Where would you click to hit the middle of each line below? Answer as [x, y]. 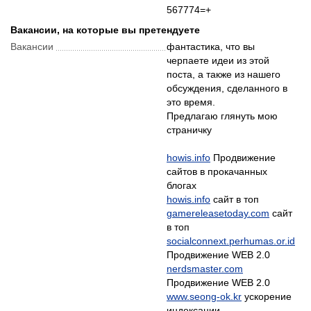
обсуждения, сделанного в [227, 88]
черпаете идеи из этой [218, 60]
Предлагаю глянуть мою [222, 116]
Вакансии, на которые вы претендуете [105, 30]
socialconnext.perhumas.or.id [231, 241]
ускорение [267, 296]
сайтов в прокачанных [217, 171]
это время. [191, 102]
